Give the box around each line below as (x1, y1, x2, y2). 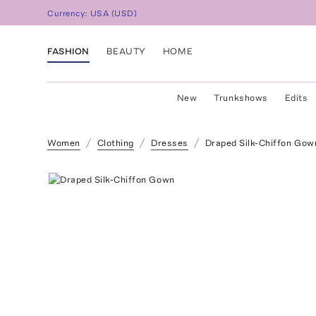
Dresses (150, 138, 188, 148)
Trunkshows (214, 92, 268, 103)
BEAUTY (106, 45, 146, 56)
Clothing (97, 138, 134, 148)
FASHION (47, 45, 90, 56)
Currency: (47, 8, 91, 19)
